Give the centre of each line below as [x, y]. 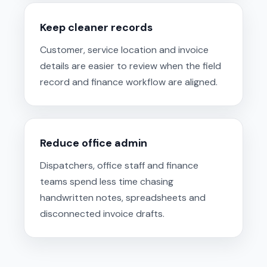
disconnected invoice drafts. [102, 213]
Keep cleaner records [96, 27]
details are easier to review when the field [131, 66]
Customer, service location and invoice [124, 49]
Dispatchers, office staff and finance [119, 165]
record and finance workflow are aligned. [129, 82]
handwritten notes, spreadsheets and [123, 197]
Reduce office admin [94, 143]
